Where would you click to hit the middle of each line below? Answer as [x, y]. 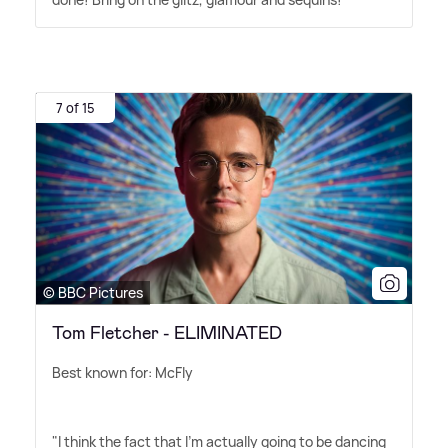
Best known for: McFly [122, 372]
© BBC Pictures [93, 292]
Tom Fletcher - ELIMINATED [167, 332]
